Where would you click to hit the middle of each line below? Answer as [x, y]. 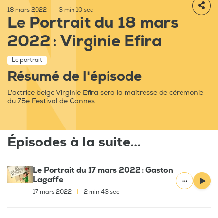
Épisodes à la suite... [74, 143]
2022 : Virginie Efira [84, 42]
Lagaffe [48, 180]
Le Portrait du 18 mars [93, 23]
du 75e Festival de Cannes [51, 101]
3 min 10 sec [75, 10]
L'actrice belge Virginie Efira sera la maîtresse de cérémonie [105, 93]
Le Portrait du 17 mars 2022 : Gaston [103, 171]
